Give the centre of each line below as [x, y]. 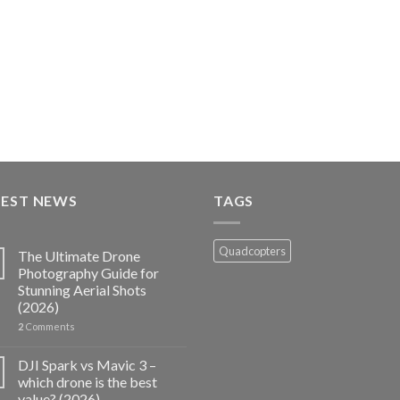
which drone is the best [87, 381]
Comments [49, 326]
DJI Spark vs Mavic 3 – [87, 364]
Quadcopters [252, 250]
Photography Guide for [88, 272]
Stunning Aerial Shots [82, 289]
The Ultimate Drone [79, 255]
